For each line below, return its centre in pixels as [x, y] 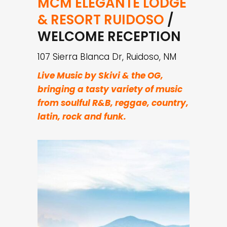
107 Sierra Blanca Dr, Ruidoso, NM [107, 57]
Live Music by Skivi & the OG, [100, 76]
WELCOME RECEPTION [109, 37]
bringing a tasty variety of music [110, 89]
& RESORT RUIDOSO [101, 20]
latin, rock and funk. [82, 117]
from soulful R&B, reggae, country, [113, 103]
